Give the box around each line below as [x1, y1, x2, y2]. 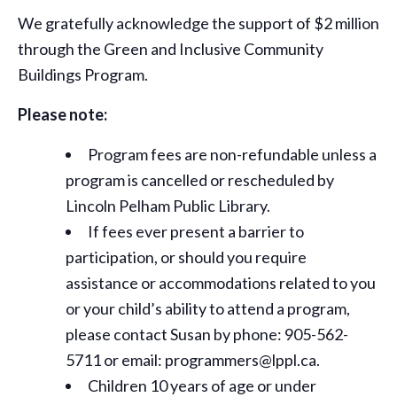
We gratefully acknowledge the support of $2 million [18, 13, 379, 34]
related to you [276, 273, 376, 293]
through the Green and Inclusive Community [18, 39, 323, 59]
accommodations [159, 273, 276, 293]
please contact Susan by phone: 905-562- [66, 324, 348, 345]
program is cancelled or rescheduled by [66, 170, 334, 191]
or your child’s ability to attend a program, [66, 299, 350, 319]
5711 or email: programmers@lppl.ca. [66, 350, 320, 370]
